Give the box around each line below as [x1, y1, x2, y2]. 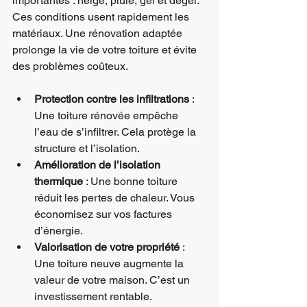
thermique [34, 175, 83, 188]
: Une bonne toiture [83, 175, 180, 188]
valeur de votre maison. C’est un [34, 273, 193, 286]
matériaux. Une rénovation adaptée [12, 27, 185, 40]
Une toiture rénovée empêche [34, 109, 181, 122]
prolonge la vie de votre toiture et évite [12, 43, 199, 56]
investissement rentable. [34, 290, 152, 303]
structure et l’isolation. [34, 142, 140, 155]
